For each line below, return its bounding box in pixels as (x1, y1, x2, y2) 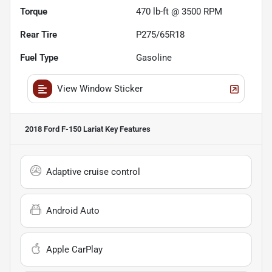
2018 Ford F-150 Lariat (25, 124, 103, 134)
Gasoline (136, 52, 172, 64)
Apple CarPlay (46, 244, 103, 256)
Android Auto (46, 205, 100, 217)
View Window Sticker (57, 83, 143, 95)
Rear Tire (20, 29, 57, 41)
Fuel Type (20, 52, 58, 64)
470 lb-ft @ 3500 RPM (136, 6, 222, 18)
